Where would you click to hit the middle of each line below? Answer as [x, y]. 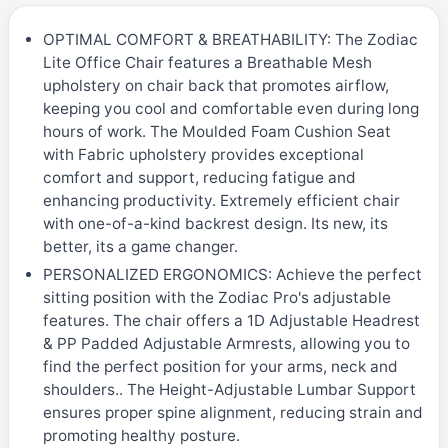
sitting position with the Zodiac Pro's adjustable [216, 297]
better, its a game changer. [140, 247]
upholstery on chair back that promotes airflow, [215, 86]
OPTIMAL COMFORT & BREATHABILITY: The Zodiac [230, 40]
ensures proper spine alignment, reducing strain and [232, 412]
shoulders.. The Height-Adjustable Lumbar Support [229, 389]
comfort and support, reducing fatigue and [199, 178]
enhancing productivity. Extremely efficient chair [221, 201]
